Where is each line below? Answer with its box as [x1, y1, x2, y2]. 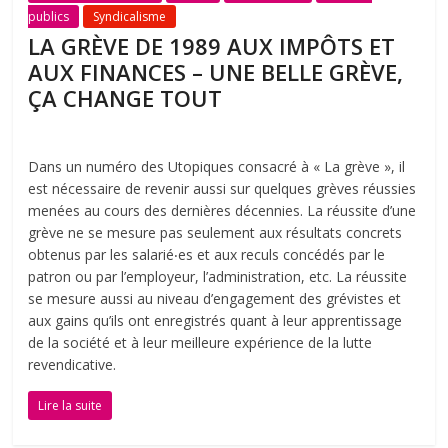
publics [28, 8, 70, 26]
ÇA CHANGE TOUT [28, 83, 223, 114]
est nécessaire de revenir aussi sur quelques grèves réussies [28, 179, 417, 199]
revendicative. [28, 355, 117, 375]
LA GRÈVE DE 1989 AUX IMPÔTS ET [28, 31, 396, 62]
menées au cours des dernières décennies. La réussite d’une [28, 201, 417, 221]
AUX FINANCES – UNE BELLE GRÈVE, [28, 57, 404, 88]
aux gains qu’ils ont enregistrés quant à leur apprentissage [28, 311, 403, 331]
